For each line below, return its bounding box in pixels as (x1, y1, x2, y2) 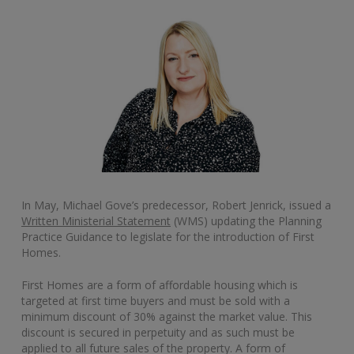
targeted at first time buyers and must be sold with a (21, 292, 290, 308)
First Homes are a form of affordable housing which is (21, 277, 298, 292)
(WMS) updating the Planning (171, 213, 322, 228)
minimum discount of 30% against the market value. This (21, 308, 312, 324)
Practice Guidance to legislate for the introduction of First (21, 228, 314, 244)
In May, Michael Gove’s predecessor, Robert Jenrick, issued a (21, 197, 331, 213)
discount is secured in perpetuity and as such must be (21, 324, 295, 340)
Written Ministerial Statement (21, 213, 171, 228)
